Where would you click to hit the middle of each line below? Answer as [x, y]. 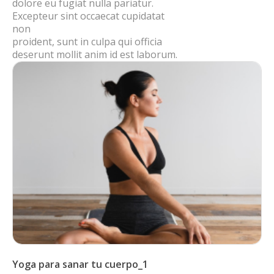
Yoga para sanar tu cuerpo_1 [80, 265]
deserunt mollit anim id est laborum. [95, 55]
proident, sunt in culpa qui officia [87, 42]
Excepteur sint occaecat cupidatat [88, 16]
